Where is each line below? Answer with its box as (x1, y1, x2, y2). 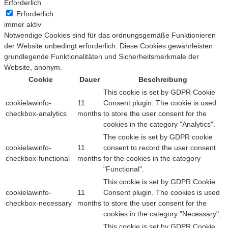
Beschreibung (138, 75, 187, 84)
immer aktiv (4, 20, 41, 29)
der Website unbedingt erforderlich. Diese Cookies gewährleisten (4, 42, 213, 50)
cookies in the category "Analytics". (103, 120, 215, 129)
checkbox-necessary (6, 199, 72, 208)
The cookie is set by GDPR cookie (103, 133, 213, 141)
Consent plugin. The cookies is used (103, 188, 220, 197)
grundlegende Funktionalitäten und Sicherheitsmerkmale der (4, 52, 199, 61)
